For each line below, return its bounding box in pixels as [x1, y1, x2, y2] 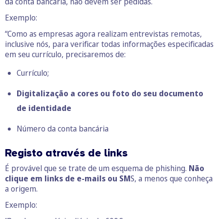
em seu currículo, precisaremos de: [5, 49, 126, 60]
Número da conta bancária [17, 123, 109, 134]
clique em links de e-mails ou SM [5, 173, 131, 184]
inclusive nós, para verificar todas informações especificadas [5, 39, 214, 50]
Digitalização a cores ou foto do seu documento [17, 88, 203, 99]
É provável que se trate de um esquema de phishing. [5, 163, 189, 174]
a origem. [5, 183, 38, 195]
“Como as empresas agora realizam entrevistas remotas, [5, 28, 202, 40]
